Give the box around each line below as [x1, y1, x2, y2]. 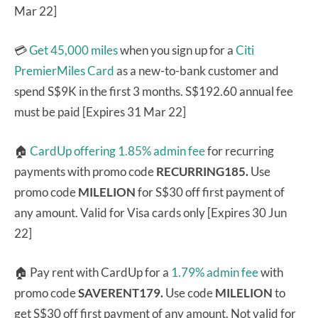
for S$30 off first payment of [136, 184, 285, 199]
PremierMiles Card [14, 62, 114, 78]
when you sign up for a [118, 42, 236, 57]
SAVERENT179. [78, 285, 165, 300]
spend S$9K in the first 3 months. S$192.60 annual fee [14, 83, 293, 99]
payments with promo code [14, 163, 156, 179]
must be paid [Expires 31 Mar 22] [14, 104, 186, 119]
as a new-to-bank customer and [114, 62, 279, 78]
